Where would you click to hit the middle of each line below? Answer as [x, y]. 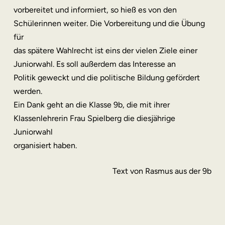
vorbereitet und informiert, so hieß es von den [95, 10]
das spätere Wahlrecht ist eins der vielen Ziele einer [105, 50]
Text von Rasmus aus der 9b [162, 171]
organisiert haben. [45, 145]
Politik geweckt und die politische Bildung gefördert [106, 78]
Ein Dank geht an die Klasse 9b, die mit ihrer [91, 105]
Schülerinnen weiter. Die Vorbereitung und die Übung [109, 23]
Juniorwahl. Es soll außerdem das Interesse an [94, 64]
